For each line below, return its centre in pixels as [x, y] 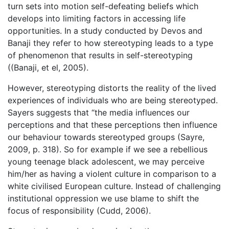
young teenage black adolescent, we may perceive [106, 161]
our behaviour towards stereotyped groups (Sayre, [106, 137]
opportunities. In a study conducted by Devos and [105, 30]
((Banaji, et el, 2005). [48, 67]
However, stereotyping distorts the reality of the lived [112, 88]
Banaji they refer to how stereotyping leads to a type [110, 43]
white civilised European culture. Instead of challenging [114, 186]
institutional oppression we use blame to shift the [103, 198]
